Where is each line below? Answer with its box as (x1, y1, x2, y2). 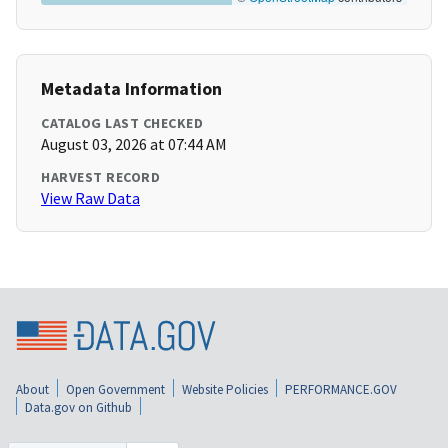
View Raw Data (41, 188, 140, 209)
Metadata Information (41, 77, 222, 101)
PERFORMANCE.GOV (285, 381, 397, 399)
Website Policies (182, 381, 268, 399)
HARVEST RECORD (41, 168, 160, 187)
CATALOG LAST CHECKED (41, 114, 203, 133)
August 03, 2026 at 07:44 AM (41, 134, 227, 155)
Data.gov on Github (25, 399, 132, 417)
